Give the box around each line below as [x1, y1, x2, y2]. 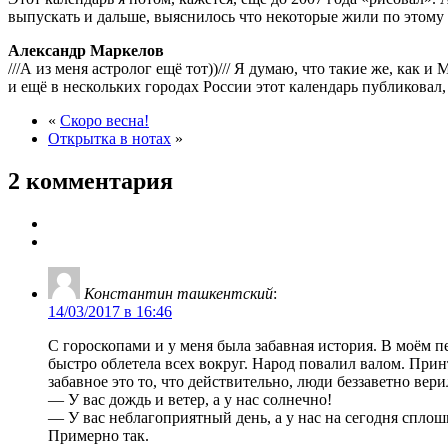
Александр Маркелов [8, 41, 164, 59]
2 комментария [8, 167, 173, 194]
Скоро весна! [60, 111, 149, 129]
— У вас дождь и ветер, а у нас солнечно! [48, 390, 332, 408]
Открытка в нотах [48, 129, 171, 147]
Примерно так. [48, 426, 149, 444]
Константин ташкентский [84, 284, 273, 302]
